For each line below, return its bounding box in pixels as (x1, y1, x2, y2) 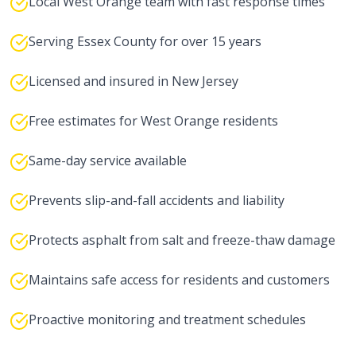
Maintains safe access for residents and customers (29, 271, 330, 288)
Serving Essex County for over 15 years (29, 33, 261, 50)
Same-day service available (29, 152, 187, 169)
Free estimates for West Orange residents (29, 112, 278, 130)
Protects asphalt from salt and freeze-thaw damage (29, 231, 335, 249)
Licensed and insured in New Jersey (29, 72, 238, 90)
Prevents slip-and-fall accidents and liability (29, 192, 284, 209)
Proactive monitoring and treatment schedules (29, 311, 306, 328)
